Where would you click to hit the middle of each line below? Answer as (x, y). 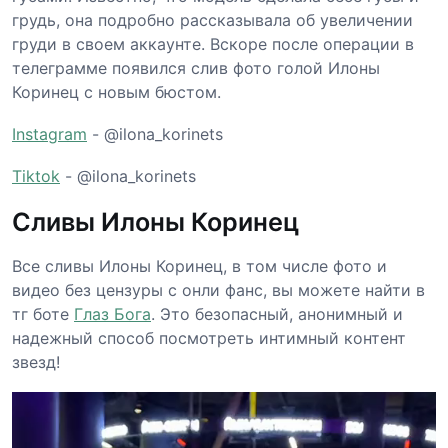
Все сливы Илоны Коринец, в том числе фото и (199, 266)
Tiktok (36, 176)
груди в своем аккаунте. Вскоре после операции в (213, 44)
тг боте (43, 314)
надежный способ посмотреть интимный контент (209, 338)
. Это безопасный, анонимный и (277, 314)
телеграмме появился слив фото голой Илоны (196, 68)
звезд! (36, 362)
